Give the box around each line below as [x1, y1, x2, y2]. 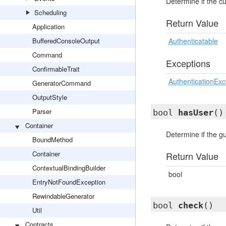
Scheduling [34, 8, 67, 17]
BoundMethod [32, 135, 73, 144]
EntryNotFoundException [32, 177, 105, 187]
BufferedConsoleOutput [32, 36, 100, 45]
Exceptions [165, 56, 210, 70]
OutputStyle [32, 92, 67, 102]
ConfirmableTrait [32, 64, 80, 74]
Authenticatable [168, 36, 218, 46]
